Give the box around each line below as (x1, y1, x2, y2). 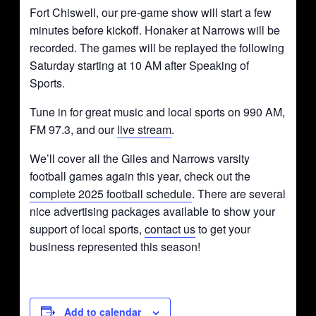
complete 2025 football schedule (30, 185, 193, 202)
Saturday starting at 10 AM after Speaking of (30, 56, 250, 73)
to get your (195, 220, 251, 237)
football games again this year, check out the (30, 167, 251, 184)
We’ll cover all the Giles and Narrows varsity (30, 150, 250, 166)
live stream (117, 121, 172, 138)
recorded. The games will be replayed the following (30, 39, 285, 56)
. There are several (192, 185, 286, 202)
